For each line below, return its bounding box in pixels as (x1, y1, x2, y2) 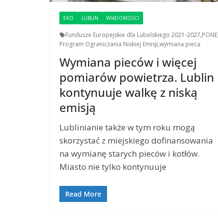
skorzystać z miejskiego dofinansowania (59, 135, 213, 146)
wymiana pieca (160, 40, 200, 49)
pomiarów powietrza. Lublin (59, 69, 214, 86)
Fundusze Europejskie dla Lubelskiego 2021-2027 (65, 31, 200, 39)
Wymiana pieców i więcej (59, 54, 197, 71)
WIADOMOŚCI (106, 15, 139, 22)
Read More (65, 189, 101, 199)
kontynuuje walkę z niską (59, 84, 198, 101)
